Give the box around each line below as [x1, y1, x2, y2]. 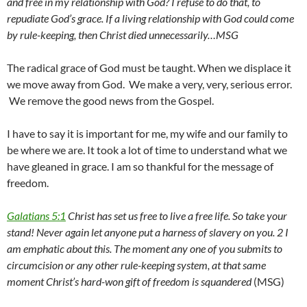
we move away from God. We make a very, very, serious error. [7, 77, 292, 91]
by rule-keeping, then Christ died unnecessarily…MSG [7, 28, 238, 42]
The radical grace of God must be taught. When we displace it [7, 61, 291, 75]
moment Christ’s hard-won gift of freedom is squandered [7, 275, 251, 288]
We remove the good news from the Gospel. [7, 94, 214, 108]
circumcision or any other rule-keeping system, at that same [7, 258, 266, 272]
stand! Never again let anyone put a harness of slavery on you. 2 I [7, 225, 288, 239]
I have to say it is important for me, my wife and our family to [7, 127, 288, 140]
